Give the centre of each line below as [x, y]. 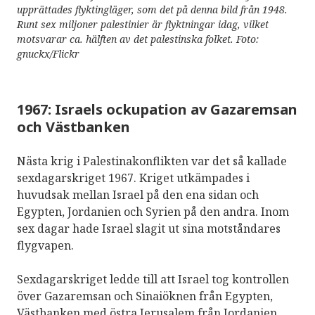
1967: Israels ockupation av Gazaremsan [157, 109]
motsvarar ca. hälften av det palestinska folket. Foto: [138, 39]
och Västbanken [73, 127]
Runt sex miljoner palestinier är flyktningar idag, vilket [143, 24]
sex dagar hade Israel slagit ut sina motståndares [149, 228]
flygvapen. [45, 245]
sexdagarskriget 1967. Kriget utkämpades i [133, 178]
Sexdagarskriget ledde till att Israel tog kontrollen [153, 279]
